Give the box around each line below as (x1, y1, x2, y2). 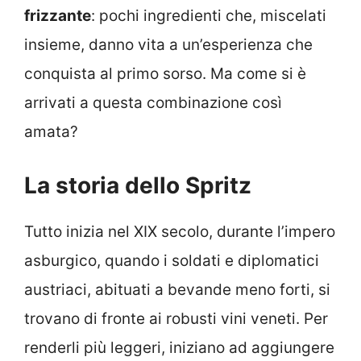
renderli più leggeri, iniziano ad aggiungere (24, 338, 334, 357)
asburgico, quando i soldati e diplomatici (24, 251, 319, 270)
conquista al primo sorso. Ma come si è (24, 64, 306, 84)
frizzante (24, 6, 91, 26)
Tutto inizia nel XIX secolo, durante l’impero (24, 222, 335, 241)
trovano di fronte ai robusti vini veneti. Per (24, 309, 328, 328)
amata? (24, 122, 78, 142)
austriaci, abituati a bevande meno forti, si (24, 280, 330, 299)
